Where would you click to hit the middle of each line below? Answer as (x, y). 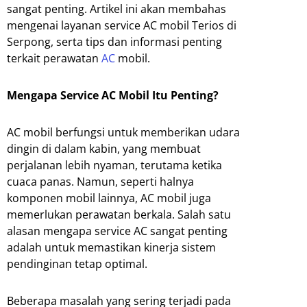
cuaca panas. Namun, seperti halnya (100, 182)
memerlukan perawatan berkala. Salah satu (119, 215)
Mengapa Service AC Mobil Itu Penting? (113, 96)
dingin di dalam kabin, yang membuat (104, 149)
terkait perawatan (54, 59)
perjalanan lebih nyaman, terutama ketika (114, 165)
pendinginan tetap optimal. (77, 264)
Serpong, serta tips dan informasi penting (114, 42)
